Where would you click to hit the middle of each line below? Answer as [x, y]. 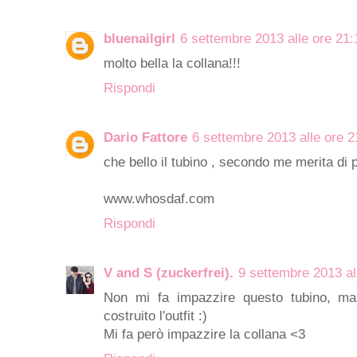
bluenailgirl [139, 38]
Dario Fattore [145, 137]
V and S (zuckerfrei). [169, 273]
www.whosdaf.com [159, 198]
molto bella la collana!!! [172, 63]
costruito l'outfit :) [155, 316]
